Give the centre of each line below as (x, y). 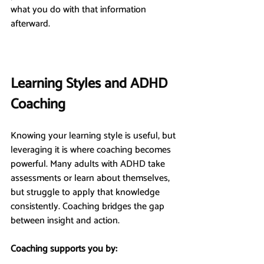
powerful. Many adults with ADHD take (89, 164)
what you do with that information (80, 9)
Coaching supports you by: (64, 249)
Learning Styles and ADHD (91, 84)
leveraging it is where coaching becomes (92, 150)
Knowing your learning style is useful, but (94, 136)
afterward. (30, 24)
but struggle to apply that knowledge (86, 192)
